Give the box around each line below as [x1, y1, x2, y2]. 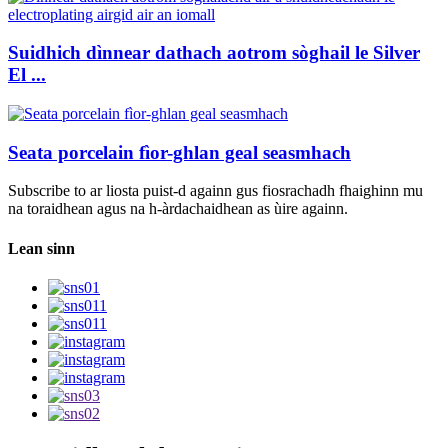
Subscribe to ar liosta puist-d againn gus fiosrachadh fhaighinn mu [8, 182, 423, 200]
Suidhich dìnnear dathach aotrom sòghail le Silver [8, 42, 420, 64]
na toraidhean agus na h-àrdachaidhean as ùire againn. [8, 200, 348, 218]
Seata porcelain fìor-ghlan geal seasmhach [8, 141, 351, 163]
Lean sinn [8, 239, 75, 257]
